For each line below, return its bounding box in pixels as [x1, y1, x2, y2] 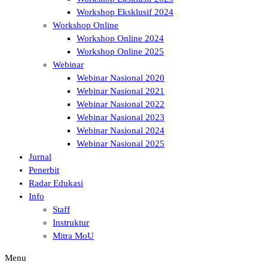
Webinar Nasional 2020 [77, 72, 165, 83]
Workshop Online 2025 [77, 46, 164, 56]
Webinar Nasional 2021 [77, 86, 165, 96]
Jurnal [29, 151, 51, 162]
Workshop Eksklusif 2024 [77, 7, 173, 17]
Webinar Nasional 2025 [77, 138, 165, 148]
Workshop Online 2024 [77, 33, 164, 43]
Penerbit [29, 165, 59, 175]
